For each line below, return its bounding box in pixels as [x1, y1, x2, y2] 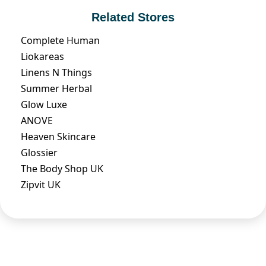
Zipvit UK [21, 178, 61, 191]
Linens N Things [21, 65, 92, 79]
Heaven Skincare [21, 129, 96, 143]
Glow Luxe [21, 97, 67, 111]
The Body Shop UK [21, 161, 103, 175]
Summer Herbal [21, 81, 92, 95]
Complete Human [21, 33, 100, 47]
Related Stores [91, 10, 175, 24]
